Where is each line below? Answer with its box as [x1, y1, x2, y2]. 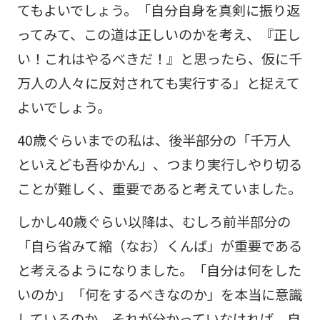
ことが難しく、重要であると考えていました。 [16, 178, 301, 199]
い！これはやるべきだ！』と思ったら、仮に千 [16, 48, 302, 69]
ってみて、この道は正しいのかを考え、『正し [16, 24, 301, 44]
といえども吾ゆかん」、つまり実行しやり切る [16, 154, 302, 174]
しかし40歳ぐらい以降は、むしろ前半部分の [16, 211, 291, 231]
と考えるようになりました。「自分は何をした [16, 259, 301, 280]
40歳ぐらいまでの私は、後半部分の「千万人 [16, 129, 291, 150]
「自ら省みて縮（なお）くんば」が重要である [16, 235, 302, 256]
